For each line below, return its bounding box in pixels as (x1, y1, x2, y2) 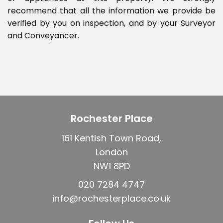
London (95, 146, 128, 158)
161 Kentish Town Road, (62, 132, 161, 144)
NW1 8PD (93, 160, 130, 172)
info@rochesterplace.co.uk (52, 192, 171, 205)
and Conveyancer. (7, 30, 79, 41)
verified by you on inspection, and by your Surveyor (7, 17, 216, 29)
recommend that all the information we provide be (7, 5, 216, 16)
